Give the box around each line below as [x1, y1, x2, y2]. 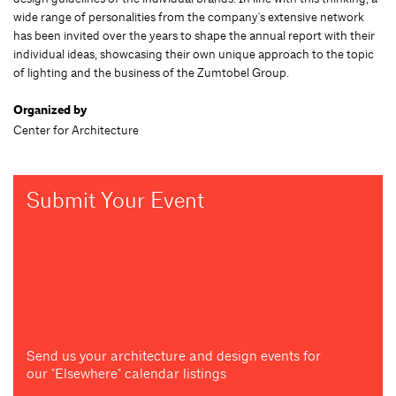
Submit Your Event [27, 186, 204, 214]
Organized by [13, 101, 87, 118]
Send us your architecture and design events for [27, 346, 321, 364]
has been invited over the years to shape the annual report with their [13, 27, 375, 43]
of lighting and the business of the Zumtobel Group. [13, 64, 289, 80]
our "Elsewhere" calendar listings [27, 364, 226, 382]
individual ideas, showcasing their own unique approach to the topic [13, 45, 374, 62]
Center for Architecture [13, 121, 139, 138]
